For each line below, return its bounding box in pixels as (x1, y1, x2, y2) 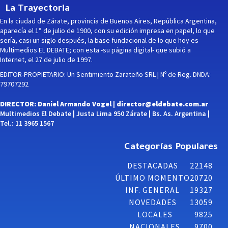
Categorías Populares (124, 142, 218, 153)
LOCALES (137, 209, 173, 219)
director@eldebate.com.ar (117, 99, 208, 108)
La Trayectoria (5, 4, 70, 14)
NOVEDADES (128, 196, 177, 207)
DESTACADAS (127, 160, 178, 170)
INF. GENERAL (125, 184, 180, 195)
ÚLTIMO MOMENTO (115, 172, 190, 183)
